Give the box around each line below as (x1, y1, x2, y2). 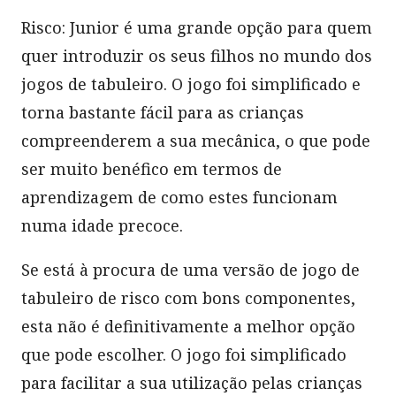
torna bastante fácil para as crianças (21, 101, 304, 123)
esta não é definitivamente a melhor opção (21, 315, 355, 337)
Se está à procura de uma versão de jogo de (21, 258, 360, 280)
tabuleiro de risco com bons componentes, (21, 286, 355, 308)
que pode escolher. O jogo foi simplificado (21, 343, 346, 365)
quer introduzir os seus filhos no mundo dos (21, 44, 372, 66)
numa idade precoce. (21, 214, 183, 236)
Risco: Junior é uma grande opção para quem (21, 16, 372, 38)
